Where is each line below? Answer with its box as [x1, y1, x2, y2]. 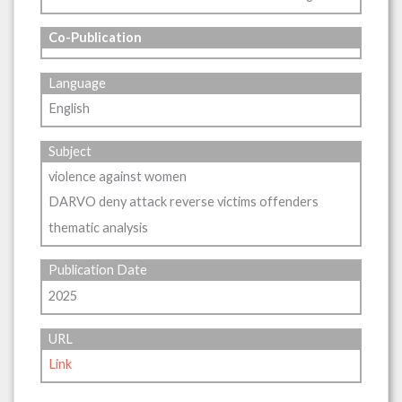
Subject [48, 143, 92, 159]
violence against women [48, 169, 188, 185]
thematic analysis [48, 219, 149, 235]
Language [48, 74, 107, 91]
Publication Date [48, 262, 148, 278]
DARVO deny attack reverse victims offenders [48, 194, 319, 210]
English [48, 100, 91, 117]
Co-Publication [48, 30, 143, 46]
